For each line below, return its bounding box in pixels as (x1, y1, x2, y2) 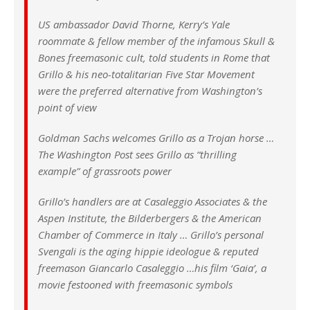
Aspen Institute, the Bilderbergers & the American (38, 211, 262, 226)
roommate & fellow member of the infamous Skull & (38, 34, 275, 48)
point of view (38, 100, 97, 115)
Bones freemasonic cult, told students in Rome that (38, 51, 270, 65)
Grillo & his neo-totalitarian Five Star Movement (38, 67, 255, 82)
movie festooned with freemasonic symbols (38, 277, 232, 292)
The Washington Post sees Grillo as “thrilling (38, 147, 237, 162)
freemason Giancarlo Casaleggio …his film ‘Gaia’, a (38, 261, 266, 275)
